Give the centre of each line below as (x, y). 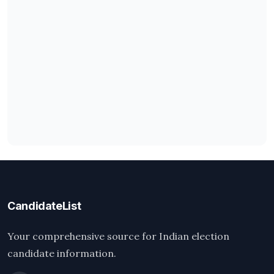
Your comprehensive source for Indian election (118, 236)
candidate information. (62, 253)
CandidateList (44, 206)
